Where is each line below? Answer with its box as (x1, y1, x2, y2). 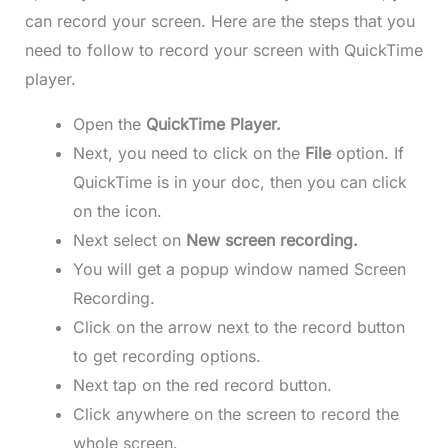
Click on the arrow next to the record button (72, 317, 405, 338)
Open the (72, 114, 146, 135)
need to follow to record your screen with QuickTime (24, 40, 423, 61)
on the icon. (72, 201, 167, 222)
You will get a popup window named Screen (72, 259, 406, 280)
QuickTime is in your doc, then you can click (72, 172, 407, 193)
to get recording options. (72, 346, 266, 367)
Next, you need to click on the (72, 143, 305, 164)
